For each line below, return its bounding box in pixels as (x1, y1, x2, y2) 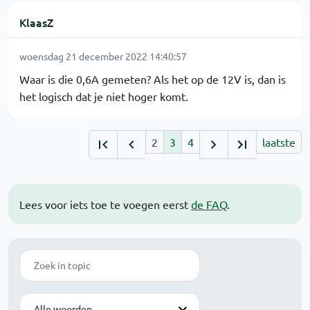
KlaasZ (19, 15, 53, 30)
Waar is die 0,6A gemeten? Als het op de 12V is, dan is (19, 72, 286, 86)
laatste (262, 135, 295, 149)
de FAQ (191, 197, 227, 212)
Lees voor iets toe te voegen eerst (19, 197, 191, 212)
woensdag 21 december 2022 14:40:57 (19, 50, 187, 63)
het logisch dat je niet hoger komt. (19, 89, 188, 104)
